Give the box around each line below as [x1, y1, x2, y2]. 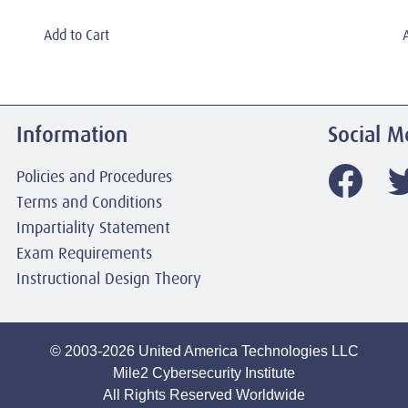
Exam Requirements [16, 243, 152, 262]
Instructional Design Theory [16, 269, 201, 288]
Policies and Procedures [16, 167, 172, 186]
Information [16, 121, 127, 147]
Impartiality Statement [16, 218, 170, 237]
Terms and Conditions [16, 192, 162, 211]
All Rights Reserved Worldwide [103, 387, 305, 403]
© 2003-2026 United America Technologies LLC [49, 343, 359, 360]
